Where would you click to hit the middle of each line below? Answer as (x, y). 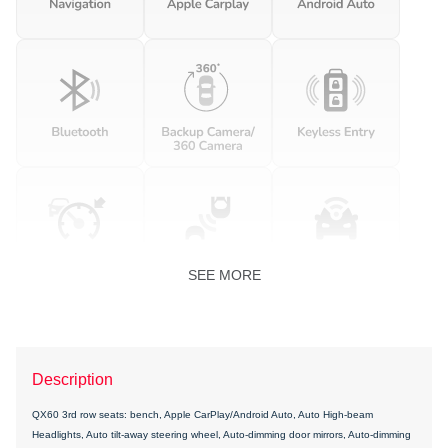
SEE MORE (224, 274)
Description (72, 379)
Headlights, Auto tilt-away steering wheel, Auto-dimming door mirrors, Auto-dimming (221, 434)
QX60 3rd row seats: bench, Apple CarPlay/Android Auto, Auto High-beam (202, 414)
